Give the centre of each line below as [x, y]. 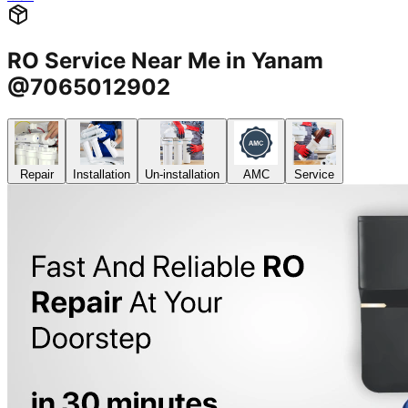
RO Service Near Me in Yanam [165, 61]
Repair [36, 175]
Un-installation [182, 175]
